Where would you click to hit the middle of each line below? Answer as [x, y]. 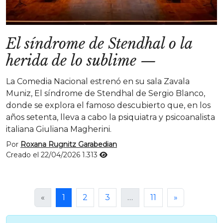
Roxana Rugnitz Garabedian [69, 144]
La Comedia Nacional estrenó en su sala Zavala [98, 81]
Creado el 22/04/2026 [44, 155]
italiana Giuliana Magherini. [59, 129]
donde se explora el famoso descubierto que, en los [108, 105]
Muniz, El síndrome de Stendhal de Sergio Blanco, [106, 93]
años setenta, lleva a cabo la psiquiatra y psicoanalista [111, 117]
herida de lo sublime [71, 61]
